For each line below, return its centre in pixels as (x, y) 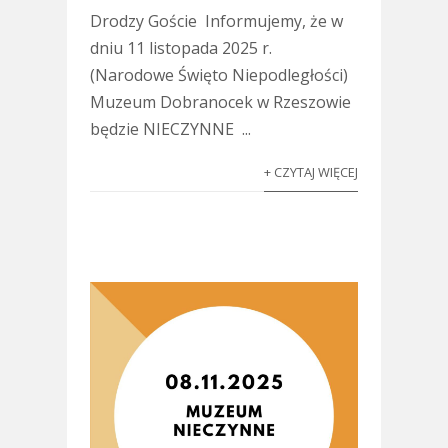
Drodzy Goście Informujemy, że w (216, 20)
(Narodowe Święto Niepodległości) (218, 74)
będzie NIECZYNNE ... (170, 128)
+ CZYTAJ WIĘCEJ (311, 171)
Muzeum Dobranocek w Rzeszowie (220, 101)
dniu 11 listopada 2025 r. (180, 47)
